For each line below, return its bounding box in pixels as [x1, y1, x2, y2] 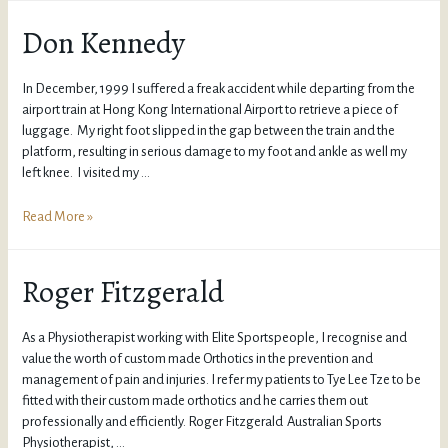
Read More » [22, 209, 94, 225]
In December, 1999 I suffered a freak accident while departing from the [22, 80, 416, 96]
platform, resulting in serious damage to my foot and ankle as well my [22, 143, 408, 159]
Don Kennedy [22, 23, 186, 64]
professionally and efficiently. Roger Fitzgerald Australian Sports [22, 413, 383, 429]
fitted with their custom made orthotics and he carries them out [22, 392, 369, 408]
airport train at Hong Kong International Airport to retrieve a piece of [22, 101, 399, 117]
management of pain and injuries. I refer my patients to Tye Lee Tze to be [22, 371, 422, 387]
